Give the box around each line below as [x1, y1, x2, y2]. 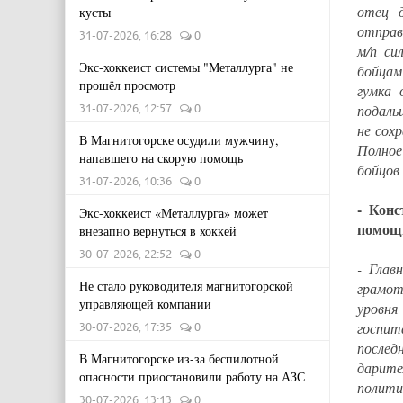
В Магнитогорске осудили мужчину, [79, 131, 279, 148]
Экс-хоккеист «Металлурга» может [79, 204, 268, 221]
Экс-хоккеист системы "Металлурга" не [79, 58, 293, 76]
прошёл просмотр [79, 76, 175, 94]
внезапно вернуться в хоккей [79, 222, 237, 239]
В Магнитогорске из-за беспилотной [79, 350, 279, 367]
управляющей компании [79, 295, 211, 312]
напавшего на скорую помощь [79, 149, 243, 166]
